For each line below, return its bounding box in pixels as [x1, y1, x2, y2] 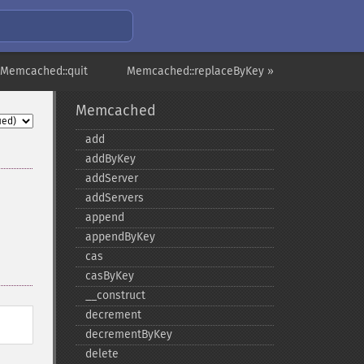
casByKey [84, 269, 134, 283]
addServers [84, 191, 144, 205]
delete [84, 347, 119, 361]
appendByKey [84, 230, 155, 244]
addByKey [84, 152, 136, 166]
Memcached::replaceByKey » [127, 64, 274, 78]
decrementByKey [84, 327, 172, 341]
